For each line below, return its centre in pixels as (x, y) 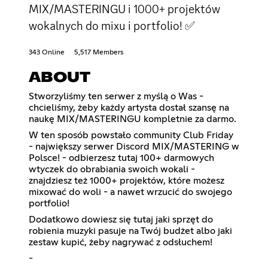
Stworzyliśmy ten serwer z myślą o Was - (116, 96)
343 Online (47, 52)
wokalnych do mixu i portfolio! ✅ (112, 25)
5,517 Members (99, 52)
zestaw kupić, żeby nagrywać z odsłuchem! (121, 242)
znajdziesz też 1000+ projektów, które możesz (127, 180)
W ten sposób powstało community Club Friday (131, 135)
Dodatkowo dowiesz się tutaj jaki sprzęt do (121, 219)
